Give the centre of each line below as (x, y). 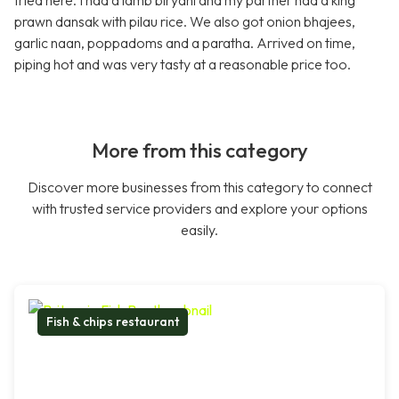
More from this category (199, 151)
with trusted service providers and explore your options (199, 209)
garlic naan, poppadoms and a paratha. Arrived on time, (185, 43)
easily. (199, 230)
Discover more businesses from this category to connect (199, 187)
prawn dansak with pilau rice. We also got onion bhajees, (185, 22)
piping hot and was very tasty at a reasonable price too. (183, 65)
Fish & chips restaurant (113, 322)
